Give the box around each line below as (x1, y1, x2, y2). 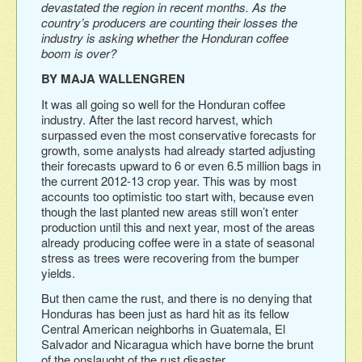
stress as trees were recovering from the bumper (41, 248, 299, 266)
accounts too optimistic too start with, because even (41, 187, 314, 204)
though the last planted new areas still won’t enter (41, 202, 298, 220)
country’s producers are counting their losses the (41, 13, 297, 31)
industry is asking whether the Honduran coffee (41, 28, 288, 46)
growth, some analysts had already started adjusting (41, 141, 315, 158)
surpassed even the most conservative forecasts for (41, 125, 316, 143)
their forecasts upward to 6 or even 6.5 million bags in (41, 156, 321, 174)
